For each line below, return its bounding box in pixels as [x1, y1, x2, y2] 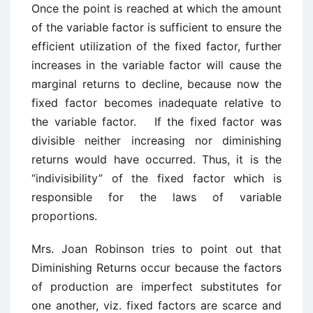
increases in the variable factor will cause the [31, 58, 282, 73]
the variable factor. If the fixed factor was [31, 115, 282, 129]
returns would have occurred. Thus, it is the [31, 152, 282, 167]
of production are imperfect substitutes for [31, 279, 282, 294]
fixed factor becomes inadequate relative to [31, 96, 282, 110]
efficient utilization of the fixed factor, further [31, 39, 282, 54]
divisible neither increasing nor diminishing [31, 133, 282, 148]
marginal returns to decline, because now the [31, 77, 282, 92]
